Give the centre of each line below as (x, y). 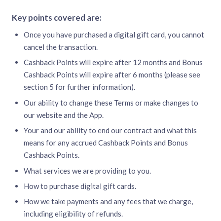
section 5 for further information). (79, 87)
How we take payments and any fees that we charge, (108, 202)
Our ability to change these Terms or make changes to (111, 102)
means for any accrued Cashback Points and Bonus (106, 143)
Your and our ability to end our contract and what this (110, 130)
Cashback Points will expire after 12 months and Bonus (113, 62)
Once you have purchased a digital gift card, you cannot (114, 35)
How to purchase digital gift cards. (80, 186)
